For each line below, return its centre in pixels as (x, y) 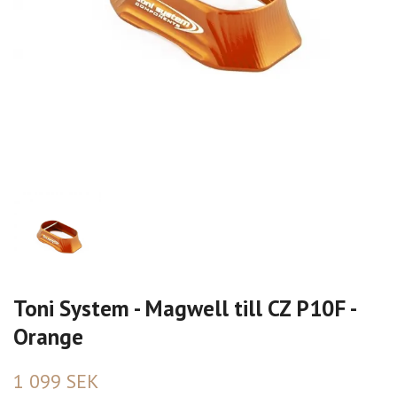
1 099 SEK (56, 381)
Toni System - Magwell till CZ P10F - (184, 308)
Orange (48, 336)
